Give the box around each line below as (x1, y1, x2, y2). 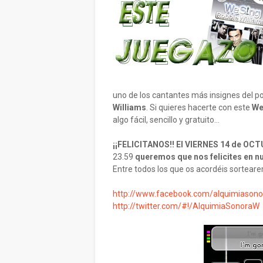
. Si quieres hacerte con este (146, 103, 250, 112)
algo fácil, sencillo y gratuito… (113, 115, 220, 124)
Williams (113, 103, 146, 112)
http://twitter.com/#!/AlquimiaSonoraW (113, 201, 261, 211)
